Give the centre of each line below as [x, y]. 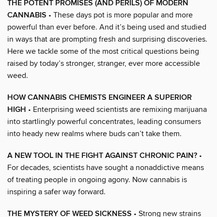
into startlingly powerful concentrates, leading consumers [104, 121]
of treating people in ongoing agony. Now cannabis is [97, 179]
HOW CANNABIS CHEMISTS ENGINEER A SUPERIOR [100, 97]
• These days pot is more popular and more [120, 15]
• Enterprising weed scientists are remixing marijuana [116, 109]
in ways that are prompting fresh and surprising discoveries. [107, 39]
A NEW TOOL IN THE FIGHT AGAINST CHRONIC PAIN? [102, 155]
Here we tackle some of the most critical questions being [103, 51]
